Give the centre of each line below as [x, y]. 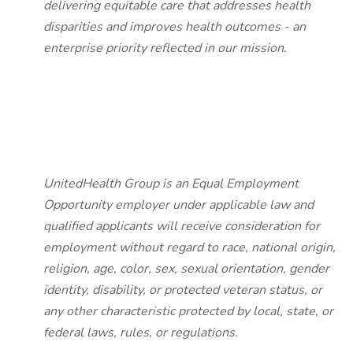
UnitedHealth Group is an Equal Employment [171, 184]
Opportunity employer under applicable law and [178, 205]
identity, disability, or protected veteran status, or [183, 290]
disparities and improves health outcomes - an [175, 27]
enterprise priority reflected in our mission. [165, 48]
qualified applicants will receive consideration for [182, 226]
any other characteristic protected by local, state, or [188, 311]
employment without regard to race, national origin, [190, 247]
